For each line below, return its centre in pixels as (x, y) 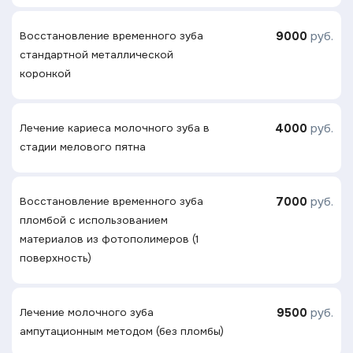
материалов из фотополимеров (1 (109, 239)
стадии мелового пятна (83, 147)
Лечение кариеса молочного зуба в (115, 128)
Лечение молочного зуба (87, 312)
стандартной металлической (97, 54)
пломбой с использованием (94, 220)
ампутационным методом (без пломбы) (122, 331)
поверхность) (56, 258)
